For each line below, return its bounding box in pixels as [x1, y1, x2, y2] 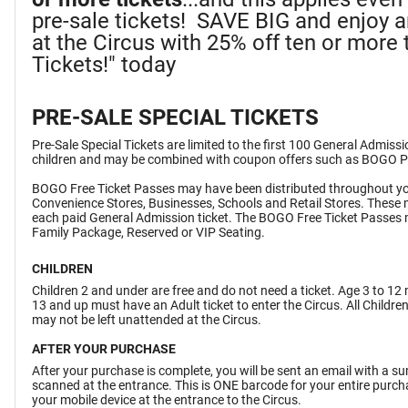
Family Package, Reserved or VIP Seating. [32, 225, 265, 240]
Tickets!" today [32, 52, 176, 78]
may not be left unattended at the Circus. [32, 312, 264, 328]
